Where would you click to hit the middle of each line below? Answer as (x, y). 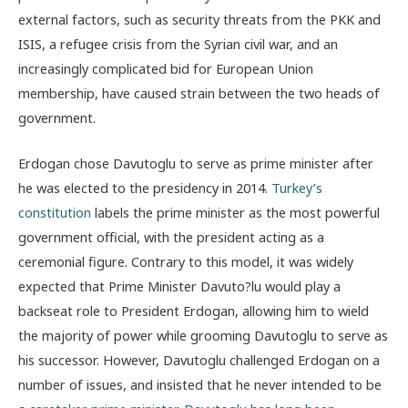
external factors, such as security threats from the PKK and (199, 19)
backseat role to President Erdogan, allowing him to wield (194, 310)
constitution (55, 212)
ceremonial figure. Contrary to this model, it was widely (186, 261)
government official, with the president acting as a (171, 236)
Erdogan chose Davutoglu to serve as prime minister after (196, 163)
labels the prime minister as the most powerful (235, 212)
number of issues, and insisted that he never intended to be (200, 384)
